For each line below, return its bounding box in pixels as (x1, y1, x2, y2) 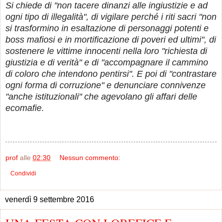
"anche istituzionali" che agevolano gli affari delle (5, 92, 197, 102)
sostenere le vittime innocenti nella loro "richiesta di (5, 46, 207, 56)
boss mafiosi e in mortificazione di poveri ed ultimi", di (5, 35, 216, 45)
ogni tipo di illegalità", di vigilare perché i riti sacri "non (5, 12, 217, 22)
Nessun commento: (59, 154, 121, 162)
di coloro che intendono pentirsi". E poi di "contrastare (5, 69, 217, 79)
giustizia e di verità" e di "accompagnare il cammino (5, 57, 208, 68)
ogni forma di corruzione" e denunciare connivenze (5, 80, 206, 91)
